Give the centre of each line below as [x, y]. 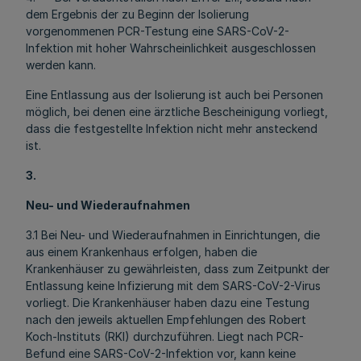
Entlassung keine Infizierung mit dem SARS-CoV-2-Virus [173, 286]
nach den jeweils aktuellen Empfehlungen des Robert [166, 320]
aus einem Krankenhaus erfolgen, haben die [141, 252]
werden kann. [61, 65]
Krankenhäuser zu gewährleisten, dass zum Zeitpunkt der [178, 269]
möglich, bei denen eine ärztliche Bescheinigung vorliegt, [177, 112]
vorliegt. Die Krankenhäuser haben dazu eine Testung [168, 303]
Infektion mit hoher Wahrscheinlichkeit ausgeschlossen [171, 48]
